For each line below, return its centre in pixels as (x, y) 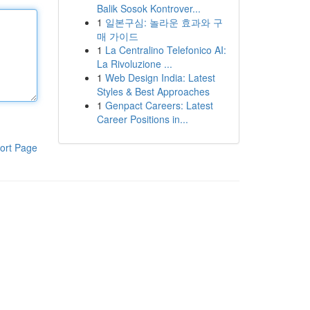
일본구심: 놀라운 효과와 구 (164, 22)
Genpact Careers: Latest (159, 105)
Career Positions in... (142, 119)
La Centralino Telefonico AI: (165, 50)
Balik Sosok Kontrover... (148, 8)
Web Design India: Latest (160, 77)
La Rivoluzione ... (134, 64)
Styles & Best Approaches (153, 91)
